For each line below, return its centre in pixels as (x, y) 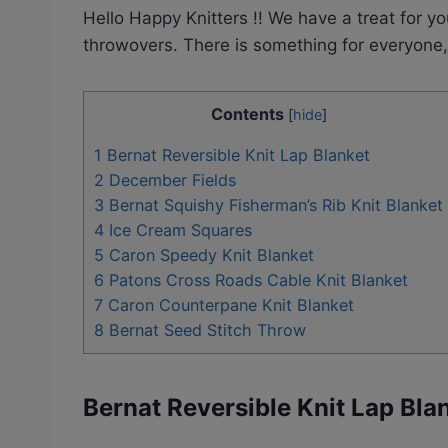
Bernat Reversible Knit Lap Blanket (236, 154)
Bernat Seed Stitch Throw (205, 329)
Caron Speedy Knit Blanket (209, 254)
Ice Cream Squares (178, 229)
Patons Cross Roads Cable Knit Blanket (256, 279)
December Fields (170, 179)
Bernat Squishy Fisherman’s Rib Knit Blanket (273, 204)
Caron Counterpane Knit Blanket (228, 304)
